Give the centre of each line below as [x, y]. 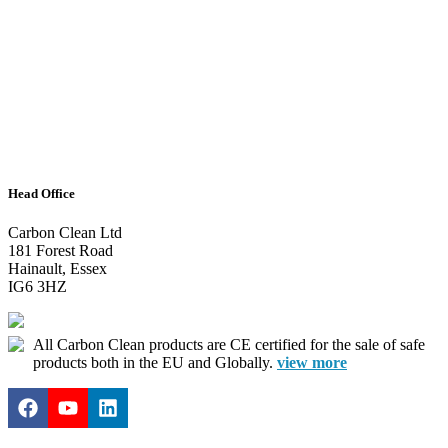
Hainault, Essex [57, 269]
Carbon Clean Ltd [65, 233]
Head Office [41, 193]
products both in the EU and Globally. [155, 363]
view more [312, 363]
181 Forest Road [60, 251]
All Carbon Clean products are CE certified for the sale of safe [229, 345]
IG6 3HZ [37, 287]
